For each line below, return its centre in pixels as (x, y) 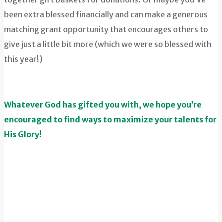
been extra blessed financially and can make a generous (106, 15)
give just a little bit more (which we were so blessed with (108, 44)
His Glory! (23, 135)
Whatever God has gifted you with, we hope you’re (103, 105)
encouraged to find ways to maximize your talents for (110, 120)
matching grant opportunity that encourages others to (106, 29)
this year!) (23, 59)
